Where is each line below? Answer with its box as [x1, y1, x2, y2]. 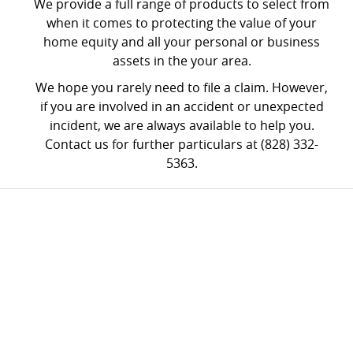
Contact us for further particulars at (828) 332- [45, 136, 318, 153]
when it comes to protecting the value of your [46, 14, 317, 32]
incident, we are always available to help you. [49, 117, 314, 134]
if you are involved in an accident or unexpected [39, 98, 324, 115]
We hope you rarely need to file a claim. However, [35, 79, 328, 96]
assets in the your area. [112, 52, 251, 69]
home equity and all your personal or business [43, 33, 320, 50]
